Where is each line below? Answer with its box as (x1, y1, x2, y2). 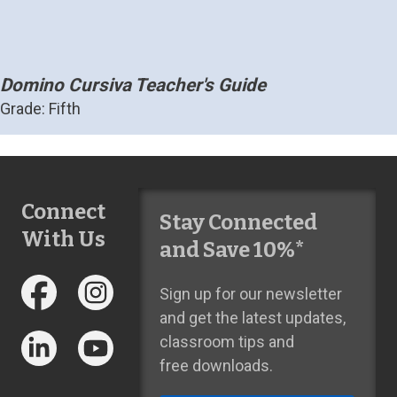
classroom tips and (159, 332, 294, 351)
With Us (21, 227, 105, 252)
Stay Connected (159, 210, 317, 235)
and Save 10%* (159, 237, 305, 262)
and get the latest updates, (159, 308, 346, 327)
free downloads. (159, 356, 273, 375)
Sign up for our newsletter (159, 284, 342, 303)
